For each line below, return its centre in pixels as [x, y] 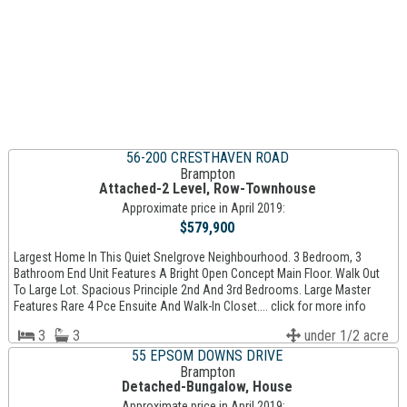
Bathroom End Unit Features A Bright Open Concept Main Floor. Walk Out [196, 274]
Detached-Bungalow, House [208, 387]
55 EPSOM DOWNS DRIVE [208, 356]
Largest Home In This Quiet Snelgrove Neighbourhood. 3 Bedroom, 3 [187, 258]
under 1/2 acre [345, 336]
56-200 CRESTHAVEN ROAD [207, 158]
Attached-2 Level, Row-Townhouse [207, 189]
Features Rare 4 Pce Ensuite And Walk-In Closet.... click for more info [189, 307]
